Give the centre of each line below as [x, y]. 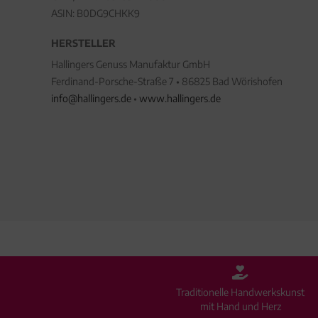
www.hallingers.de [180, 98]
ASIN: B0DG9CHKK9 [95, 13]
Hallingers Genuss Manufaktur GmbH [131, 64]
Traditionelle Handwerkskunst [241, 292]
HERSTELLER [83, 43]
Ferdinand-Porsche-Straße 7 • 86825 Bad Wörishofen [167, 81]
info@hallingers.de [91, 98]
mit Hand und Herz [240, 306]
